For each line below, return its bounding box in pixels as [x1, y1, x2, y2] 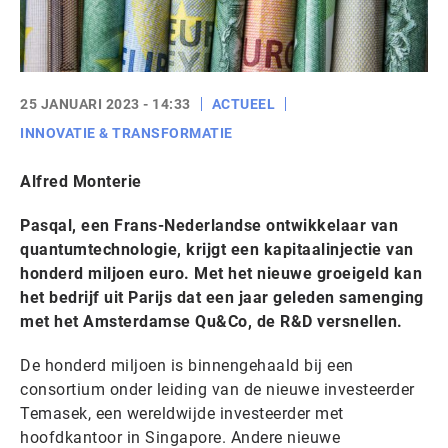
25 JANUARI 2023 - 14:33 [20, 96, 191, 112]
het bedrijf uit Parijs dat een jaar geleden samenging [20, 288, 424, 307]
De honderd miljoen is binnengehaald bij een [20, 356, 354, 375]
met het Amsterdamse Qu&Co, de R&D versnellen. [20, 312, 403, 331]
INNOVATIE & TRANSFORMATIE [20, 125, 233, 141]
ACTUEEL [211, 96, 275, 112]
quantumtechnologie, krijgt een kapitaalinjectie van [20, 240, 414, 259]
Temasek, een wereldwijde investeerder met [20, 404, 344, 423]
